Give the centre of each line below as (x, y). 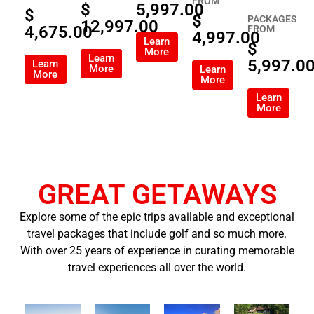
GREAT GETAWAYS (157, 195)
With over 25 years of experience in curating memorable (157, 251)
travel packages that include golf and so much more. (157, 234)
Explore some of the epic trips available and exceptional (157, 217)
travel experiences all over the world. (157, 268)
